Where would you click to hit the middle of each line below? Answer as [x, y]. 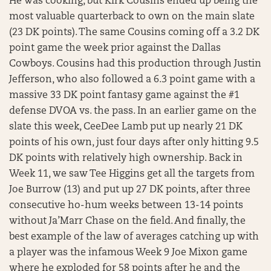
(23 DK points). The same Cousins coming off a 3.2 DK [134, 33]
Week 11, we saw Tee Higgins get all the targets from [132, 174]
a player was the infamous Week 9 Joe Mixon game [128, 253]
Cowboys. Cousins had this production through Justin [135, 64]
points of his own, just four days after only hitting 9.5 [134, 143]
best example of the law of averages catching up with [134, 237]
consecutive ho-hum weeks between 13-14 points [126, 206]
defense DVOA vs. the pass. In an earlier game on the [133, 111]
